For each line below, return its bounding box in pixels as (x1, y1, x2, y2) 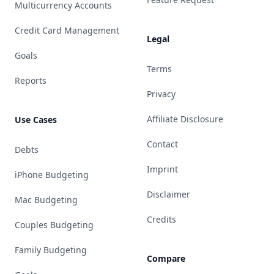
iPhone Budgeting (15, 169, 89, 180)
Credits (147, 213, 176, 225)
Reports (15, 75, 46, 86)
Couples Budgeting (15, 219, 94, 231)
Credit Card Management (15, 24, 119, 36)
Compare (147, 253, 185, 264)
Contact (147, 138, 178, 150)
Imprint (147, 163, 178, 175)
